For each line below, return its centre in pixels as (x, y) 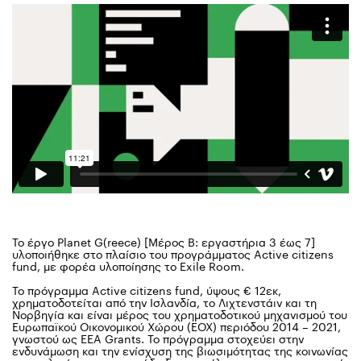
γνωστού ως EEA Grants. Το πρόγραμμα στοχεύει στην (158, 339)
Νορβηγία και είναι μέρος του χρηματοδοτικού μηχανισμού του (180, 315)
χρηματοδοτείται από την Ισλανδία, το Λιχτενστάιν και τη (164, 303)
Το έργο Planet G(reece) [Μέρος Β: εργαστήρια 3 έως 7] (164, 242)
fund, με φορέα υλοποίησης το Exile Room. (128, 266)
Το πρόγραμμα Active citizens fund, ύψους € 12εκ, (147, 290)
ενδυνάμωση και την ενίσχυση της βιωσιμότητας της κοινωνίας (180, 351)
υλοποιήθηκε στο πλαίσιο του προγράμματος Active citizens (173, 254)
